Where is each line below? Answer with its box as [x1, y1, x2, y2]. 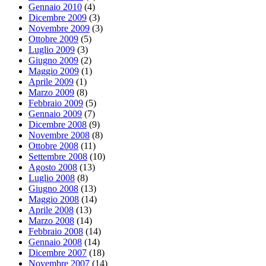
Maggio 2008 [28, 194, 79, 205]
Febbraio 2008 [28, 226, 83, 237]
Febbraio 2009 [28, 98, 83, 109]
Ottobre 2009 [28, 34, 78, 45]
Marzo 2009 [28, 87, 74, 98]
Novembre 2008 [28, 130, 90, 141]
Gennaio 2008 [28, 237, 82, 248]
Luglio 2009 [28, 45, 75, 55]
